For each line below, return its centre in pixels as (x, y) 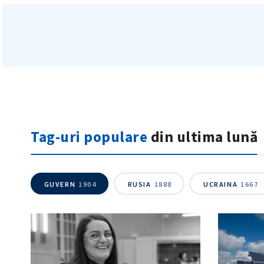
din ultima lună (202, 137)
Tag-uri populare (89, 137)
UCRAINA (220, 184)
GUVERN (60, 184)
